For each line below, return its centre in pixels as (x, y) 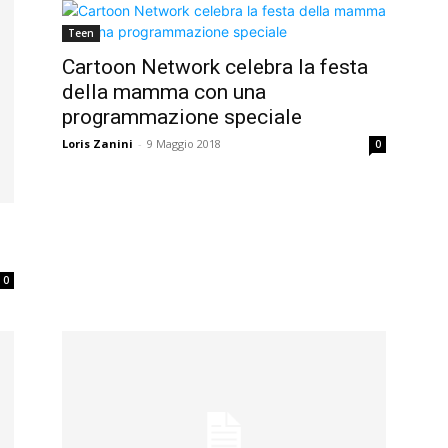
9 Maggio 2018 (184, 144)
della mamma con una (164, 92)
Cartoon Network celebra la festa (215, 67)
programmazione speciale (182, 117)
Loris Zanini (97, 144)
